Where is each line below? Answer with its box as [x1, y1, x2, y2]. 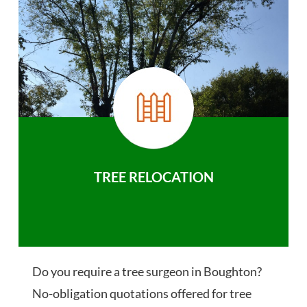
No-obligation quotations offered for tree [32, 286, 252, 302]
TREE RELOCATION [93, 169, 214, 186]
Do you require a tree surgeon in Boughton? [32, 264, 262, 280]
